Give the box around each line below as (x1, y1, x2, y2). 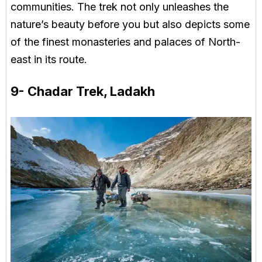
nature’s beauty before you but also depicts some (11, 18, 250, 30)
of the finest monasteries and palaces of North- (11, 35, 240, 48)
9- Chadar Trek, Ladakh (11, 83, 155, 99)
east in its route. (11, 53, 87, 65)
